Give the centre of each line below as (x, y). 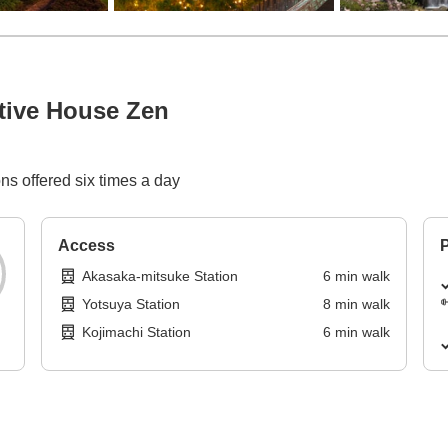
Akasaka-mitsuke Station (160, 276)
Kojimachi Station (137, 332)
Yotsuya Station (131, 304)
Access (87, 246)
